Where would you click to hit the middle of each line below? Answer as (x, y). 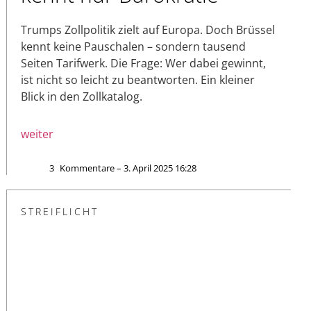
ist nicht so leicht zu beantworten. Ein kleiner (138, 80)
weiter (37, 134)
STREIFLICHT (60, 212)
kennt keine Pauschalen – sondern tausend (133, 47)
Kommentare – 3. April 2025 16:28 (128, 168)
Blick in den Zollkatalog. (82, 97)
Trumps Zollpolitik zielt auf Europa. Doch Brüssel (148, 30)
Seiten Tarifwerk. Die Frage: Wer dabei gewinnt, (143, 64)
